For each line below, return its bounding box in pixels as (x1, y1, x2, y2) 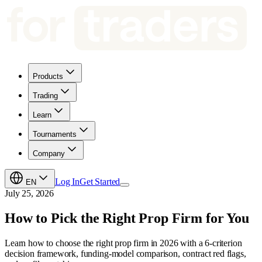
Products (33, 72, 63, 81)
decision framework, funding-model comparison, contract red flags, (5, 248, 246, 258)
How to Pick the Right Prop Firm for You (5, 210, 249, 226)
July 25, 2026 (5, 188, 54, 198)
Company (33, 149, 65, 158)
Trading (33, 91, 58, 100)
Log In (55, 177, 80, 187)
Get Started (80, 177, 120, 187)
